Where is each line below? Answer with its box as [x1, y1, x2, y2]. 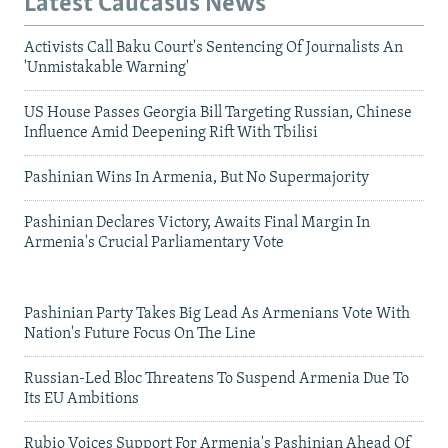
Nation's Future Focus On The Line [24, 326, 256, 343]
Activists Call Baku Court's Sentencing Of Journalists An [24, 40, 403, 57]
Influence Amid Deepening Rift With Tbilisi [24, 125, 318, 142]
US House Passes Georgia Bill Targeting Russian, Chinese [24, 105, 412, 122]
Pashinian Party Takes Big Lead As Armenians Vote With [24, 306, 410, 323]
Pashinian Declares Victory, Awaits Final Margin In [24, 215, 370, 232]
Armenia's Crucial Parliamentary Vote [24, 235, 284, 252]
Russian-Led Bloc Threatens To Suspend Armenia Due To [24, 371, 409, 388]
